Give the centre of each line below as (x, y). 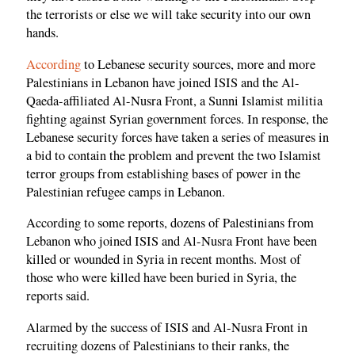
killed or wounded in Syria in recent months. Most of (164, 260)
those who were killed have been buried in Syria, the (161, 278)
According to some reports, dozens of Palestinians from (170, 223)
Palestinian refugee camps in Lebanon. (126, 191)
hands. (42, 33)
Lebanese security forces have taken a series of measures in (177, 137)
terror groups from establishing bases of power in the (163, 173)
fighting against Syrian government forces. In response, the (177, 118)
